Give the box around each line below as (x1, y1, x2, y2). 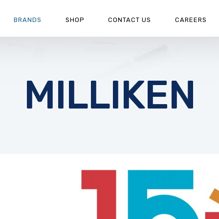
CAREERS (175, 16, 207, 23)
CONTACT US (108, 16, 152, 23)
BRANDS (13, 16, 42, 23)
